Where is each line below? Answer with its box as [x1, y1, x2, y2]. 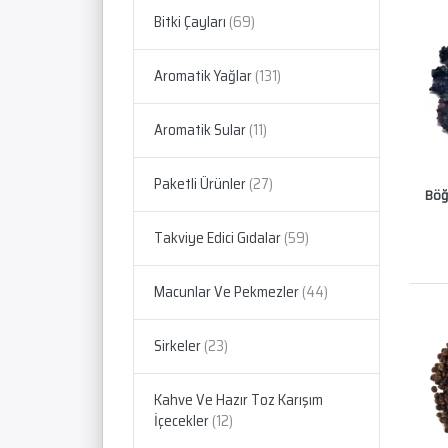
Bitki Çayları [154, 10, 226, 35]
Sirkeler [154, 334, 201, 359]
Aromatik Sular [154, 118, 246, 143]
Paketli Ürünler [154, 172, 246, 197]
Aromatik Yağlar [154, 64, 252, 89]
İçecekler [154, 409, 209, 434]
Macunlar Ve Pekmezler [154, 280, 299, 305]
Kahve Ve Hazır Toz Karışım [154, 388, 323, 413]
